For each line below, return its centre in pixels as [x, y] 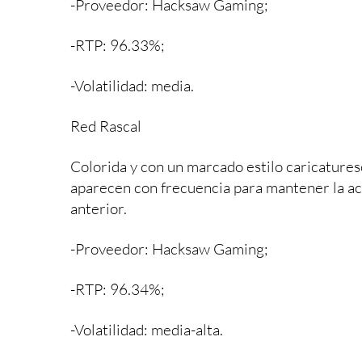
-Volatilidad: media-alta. [147, 329]
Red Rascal [106, 126]
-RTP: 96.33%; [118, 45]
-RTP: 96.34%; [118, 289]
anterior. [99, 208]
